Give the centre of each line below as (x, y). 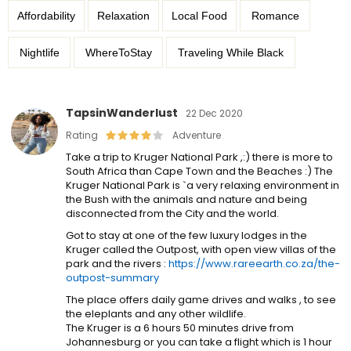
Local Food (199, 16)
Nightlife (40, 52)
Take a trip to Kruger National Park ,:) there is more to (199, 157)
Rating (82, 135)
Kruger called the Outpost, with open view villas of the (201, 250)
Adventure (197, 135)
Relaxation (123, 16)
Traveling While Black (231, 52)
